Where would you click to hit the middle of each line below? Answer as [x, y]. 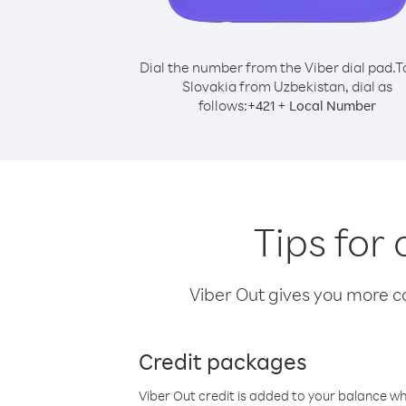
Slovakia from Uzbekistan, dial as [287, 86]
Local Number [333, 106]
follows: [223, 105]
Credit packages [223, 361]
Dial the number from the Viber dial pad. [267, 67]
